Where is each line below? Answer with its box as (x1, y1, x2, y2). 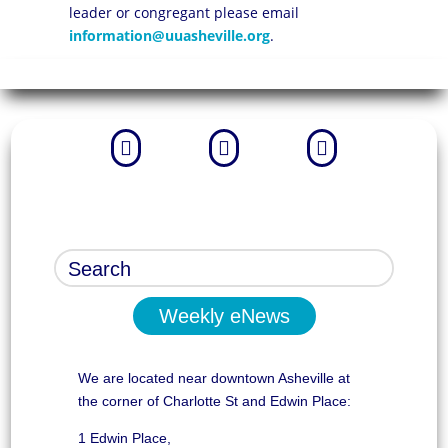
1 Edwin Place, (77, 430, 171, 446)
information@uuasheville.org (68, 26, 270, 45)
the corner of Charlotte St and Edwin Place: (77, 393, 351, 409)
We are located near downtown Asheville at (77, 370, 350, 386)
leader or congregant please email (68, 3, 299, 22)
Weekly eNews (158, 305, 290, 327)
